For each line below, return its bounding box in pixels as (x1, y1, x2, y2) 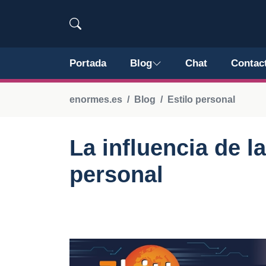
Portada (69, 58, 106, 69)
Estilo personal (167, 94, 235, 104)
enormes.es (69, 94, 122, 104)
